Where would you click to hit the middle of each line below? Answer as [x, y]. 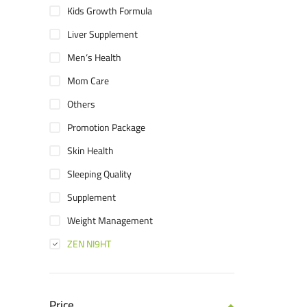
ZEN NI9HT [89, 244]
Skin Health [90, 151]
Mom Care [88, 81]
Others [81, 105]
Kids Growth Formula [110, 11]
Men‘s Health [94, 58]
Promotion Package [106, 128]
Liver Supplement [102, 35]
